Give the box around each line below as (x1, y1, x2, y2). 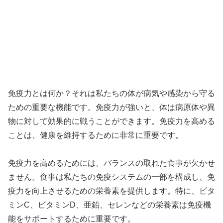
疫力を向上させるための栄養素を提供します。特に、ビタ (8, 187, 215, 196)
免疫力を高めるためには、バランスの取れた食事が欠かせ (8, 159, 215, 168)
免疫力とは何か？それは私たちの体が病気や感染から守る (8, 89, 215, 98)
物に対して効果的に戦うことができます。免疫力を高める (8, 116, 215, 125)
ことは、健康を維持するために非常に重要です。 (8, 130, 183, 139)
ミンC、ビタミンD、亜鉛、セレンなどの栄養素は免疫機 (8, 201, 211, 210)
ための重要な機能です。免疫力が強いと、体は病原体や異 (8, 103, 215, 111)
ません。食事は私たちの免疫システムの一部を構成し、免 (8, 173, 215, 182)
